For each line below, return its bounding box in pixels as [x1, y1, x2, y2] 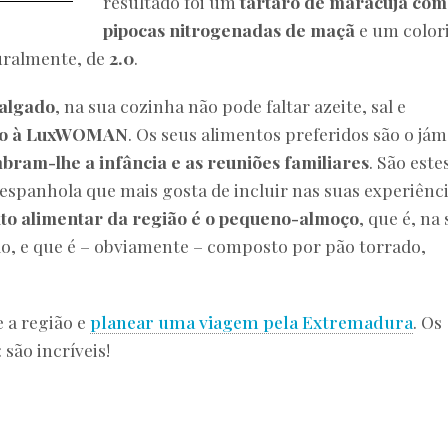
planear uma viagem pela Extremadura [90, 310, 413, 334]
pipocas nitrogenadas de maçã [103, 18, 356, 42]
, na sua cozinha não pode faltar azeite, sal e [55, 94, 406, 118]
